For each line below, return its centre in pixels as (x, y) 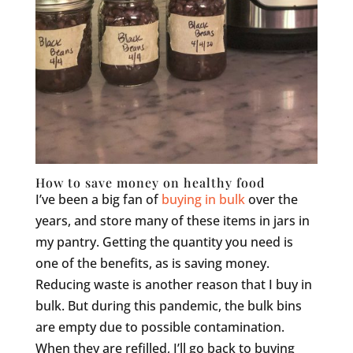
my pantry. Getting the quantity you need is (164, 242)
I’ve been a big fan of (98, 199)
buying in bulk (203, 199)
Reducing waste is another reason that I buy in (173, 284)
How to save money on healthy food (150, 182)
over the (271, 199)
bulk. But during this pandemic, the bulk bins (168, 305)
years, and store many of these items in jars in (172, 220)
